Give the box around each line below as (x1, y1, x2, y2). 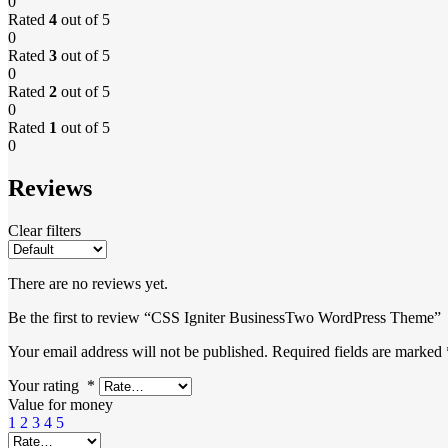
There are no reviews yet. (8, 274, 168, 292)
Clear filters (8, 221, 81, 239)
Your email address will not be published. (8, 342, 268, 360)
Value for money (8, 395, 113, 413)
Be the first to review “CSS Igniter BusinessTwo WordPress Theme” (8, 308, 441, 326)
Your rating (8, 376, 87, 394)
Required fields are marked (272, 342, 446, 360)
